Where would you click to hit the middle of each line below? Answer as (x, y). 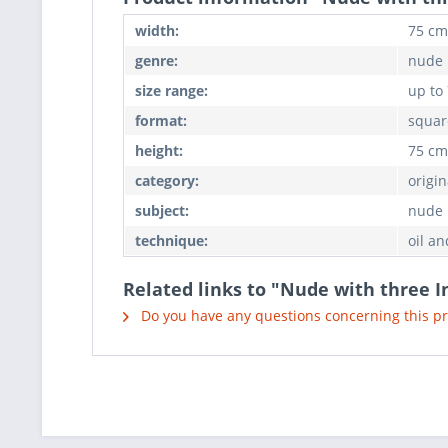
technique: (171, 240)
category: (167, 180)
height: (159, 150)
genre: (156, 60)
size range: (171, 90)
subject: (162, 210)
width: (157, 30)
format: (161, 120)
